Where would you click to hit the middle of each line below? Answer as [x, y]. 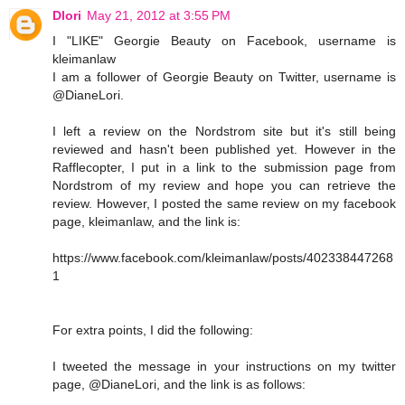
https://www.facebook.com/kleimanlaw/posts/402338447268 [223, 257]
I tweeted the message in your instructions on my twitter [224, 366]
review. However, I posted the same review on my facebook [224, 203]
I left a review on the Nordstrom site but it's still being [224, 131]
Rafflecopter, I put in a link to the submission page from [224, 167]
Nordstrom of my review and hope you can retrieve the [224, 185]
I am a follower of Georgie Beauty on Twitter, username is [224, 76]
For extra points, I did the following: [153, 330]
